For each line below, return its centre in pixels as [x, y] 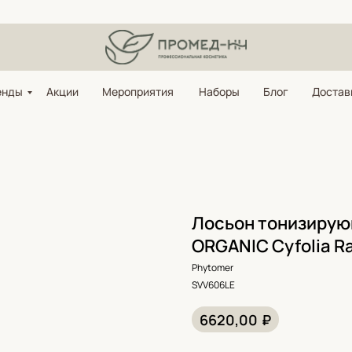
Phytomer [213, 268]
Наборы [219, 92]
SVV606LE [213, 285]
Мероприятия [138, 92]
